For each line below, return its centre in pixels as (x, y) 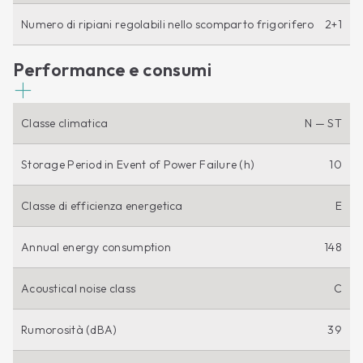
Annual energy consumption (96, 247)
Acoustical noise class (79, 288)
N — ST (323, 123)
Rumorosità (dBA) (69, 329)
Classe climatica (65, 123)
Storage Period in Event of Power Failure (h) (138, 164)
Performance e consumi (113, 69)
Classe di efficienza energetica (102, 205)
